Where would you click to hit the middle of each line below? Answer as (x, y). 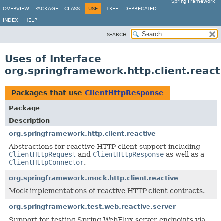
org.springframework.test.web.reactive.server (92, 206)
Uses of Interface (53, 59)
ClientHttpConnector (46, 162)
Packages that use (48, 93)
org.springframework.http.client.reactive (82, 133)
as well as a (184, 154)
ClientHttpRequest (42, 154)
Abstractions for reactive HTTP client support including (105, 147)
